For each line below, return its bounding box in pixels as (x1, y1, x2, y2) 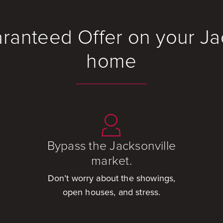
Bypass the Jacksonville (47, 138, 176, 153)
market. (91, 153, 132, 168)
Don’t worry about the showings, (47, 173, 176, 184)
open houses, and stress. (62, 187, 161, 198)
